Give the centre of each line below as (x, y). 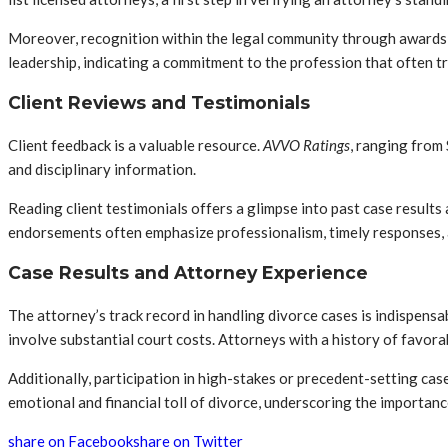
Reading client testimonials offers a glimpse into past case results (225, 207)
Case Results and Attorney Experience (188, 273)
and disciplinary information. (102, 168)
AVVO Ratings (306, 144)
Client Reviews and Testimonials (159, 103)
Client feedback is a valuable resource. (135, 144)
